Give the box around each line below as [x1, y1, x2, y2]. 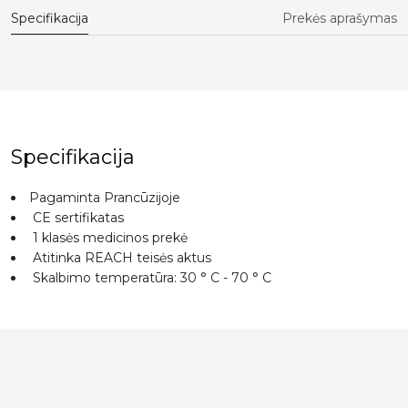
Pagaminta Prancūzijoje [29, 189, 180, 207]
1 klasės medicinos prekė [29, 229, 188, 247]
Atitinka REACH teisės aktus [29, 250, 211, 267]
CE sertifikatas [29, 209, 124, 227]
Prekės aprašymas [282, 10, 397, 27]
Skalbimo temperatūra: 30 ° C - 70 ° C [29, 270, 271, 287]
